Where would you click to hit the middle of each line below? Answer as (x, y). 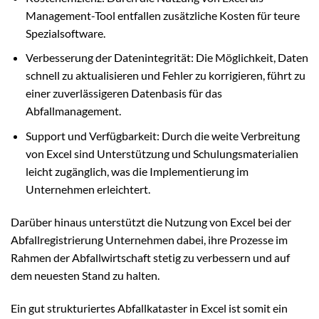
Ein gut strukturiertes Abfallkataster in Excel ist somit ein (149, 308)
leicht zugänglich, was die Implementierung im (137, 171)
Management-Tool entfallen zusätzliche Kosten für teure (162, 15)
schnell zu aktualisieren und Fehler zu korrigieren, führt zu (165, 75)
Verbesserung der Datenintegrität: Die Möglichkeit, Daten (167, 58)
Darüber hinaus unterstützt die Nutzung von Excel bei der (151, 221)
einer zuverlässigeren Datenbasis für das (124, 93)
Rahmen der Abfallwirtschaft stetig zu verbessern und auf (150, 257)
